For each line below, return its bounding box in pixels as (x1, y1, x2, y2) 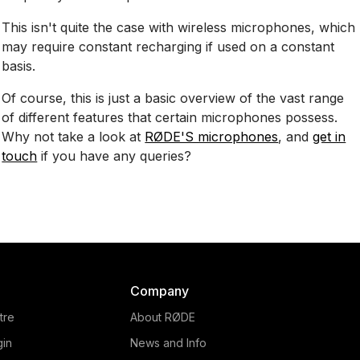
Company (130, 282, 190, 299)
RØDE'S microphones (145, 128, 279, 145)
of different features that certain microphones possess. (2, 108, 338, 125)
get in (313, 128, 346, 145)
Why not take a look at (2, 128, 145, 145)
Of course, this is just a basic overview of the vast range (2, 89, 345, 106)
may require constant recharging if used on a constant (2, 38, 335, 55)
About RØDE (130, 309, 196, 324)
